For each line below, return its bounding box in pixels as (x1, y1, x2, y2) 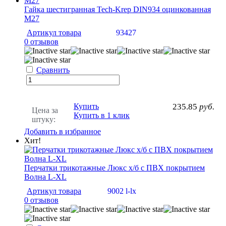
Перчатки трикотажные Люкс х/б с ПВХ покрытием (24, 163, 205, 173)
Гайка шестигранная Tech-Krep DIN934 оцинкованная (24, 5, 211, 14)
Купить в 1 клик (74, 111, 130, 120)
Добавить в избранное (24, 127, 101, 136)
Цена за (32, 106, 58, 115)
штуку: (32, 115, 55, 124)
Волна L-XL (24, 173, 67, 182)
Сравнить (36, 66, 70, 75)
